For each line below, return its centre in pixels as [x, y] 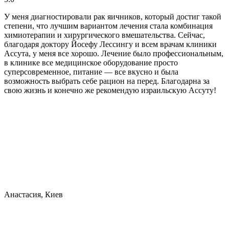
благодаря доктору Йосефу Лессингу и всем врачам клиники [110, 44]
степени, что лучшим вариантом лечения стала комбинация [108, 26]
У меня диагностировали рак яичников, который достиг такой [113, 17]
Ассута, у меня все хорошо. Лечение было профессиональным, [114, 54]
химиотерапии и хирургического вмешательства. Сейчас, [105, 35]
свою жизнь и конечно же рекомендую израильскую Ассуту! [110, 90]
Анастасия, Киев [33, 195]
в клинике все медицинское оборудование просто [91, 63]
